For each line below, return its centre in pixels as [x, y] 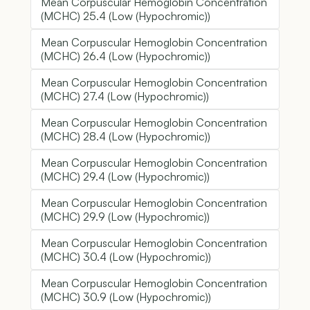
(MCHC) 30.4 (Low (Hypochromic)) [126, 257]
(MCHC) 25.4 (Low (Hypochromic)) [126, 16]
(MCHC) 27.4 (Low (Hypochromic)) [125, 97]
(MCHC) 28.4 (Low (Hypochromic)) [126, 137]
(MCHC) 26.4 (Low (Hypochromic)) [126, 56]
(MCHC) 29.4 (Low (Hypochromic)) [125, 177]
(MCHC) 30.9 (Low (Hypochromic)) [126, 297]
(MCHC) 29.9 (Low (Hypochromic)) [125, 217]
